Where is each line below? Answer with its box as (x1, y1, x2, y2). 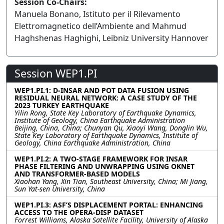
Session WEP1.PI (14, 66, 97, 80)
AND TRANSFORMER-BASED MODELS (14, 169, 140, 178)
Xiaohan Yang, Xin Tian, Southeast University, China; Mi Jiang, (14, 176, 208, 186)
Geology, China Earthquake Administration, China (14, 138, 170, 147)
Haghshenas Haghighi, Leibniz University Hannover (14, 32, 208, 43)
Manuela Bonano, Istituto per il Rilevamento (14, 8, 180, 19)
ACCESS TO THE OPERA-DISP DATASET (14, 207, 143, 217)
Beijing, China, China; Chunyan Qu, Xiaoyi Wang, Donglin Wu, (14, 123, 208, 132)
